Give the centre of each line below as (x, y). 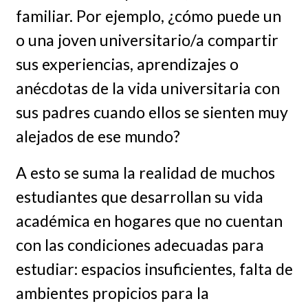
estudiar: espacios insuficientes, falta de (154, 268)
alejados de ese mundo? (98, 136)
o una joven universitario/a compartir (147, 40)
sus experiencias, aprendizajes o (127, 64)
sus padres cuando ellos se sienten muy (152, 112)
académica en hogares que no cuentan (149, 220)
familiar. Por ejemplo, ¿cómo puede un (148, 16)
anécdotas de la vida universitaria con (147, 88)
